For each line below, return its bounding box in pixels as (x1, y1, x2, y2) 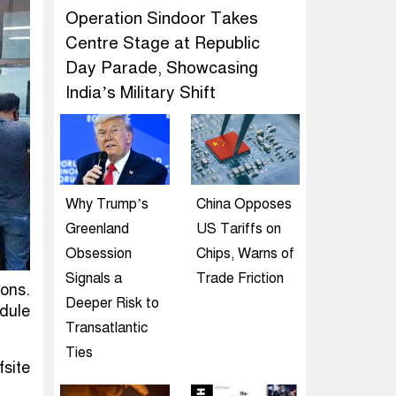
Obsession (65, 245, 132, 263)
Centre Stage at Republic (65, 33, 260, 53)
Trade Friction (195, 270, 284, 287)
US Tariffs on (195, 220, 281, 238)
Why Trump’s (65, 195, 148, 213)
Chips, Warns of (195, 245, 294, 263)
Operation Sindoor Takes (65, 8, 258, 28)
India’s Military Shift (65, 82, 216, 103)
